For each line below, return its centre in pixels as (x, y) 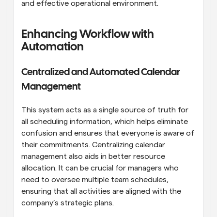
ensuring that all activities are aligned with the (101, 191)
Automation (53, 47)
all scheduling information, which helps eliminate (105, 121)
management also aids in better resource (93, 156)
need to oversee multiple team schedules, (95, 179)
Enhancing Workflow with (88, 34)
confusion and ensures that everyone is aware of (108, 133)
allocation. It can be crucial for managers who (100, 168)
